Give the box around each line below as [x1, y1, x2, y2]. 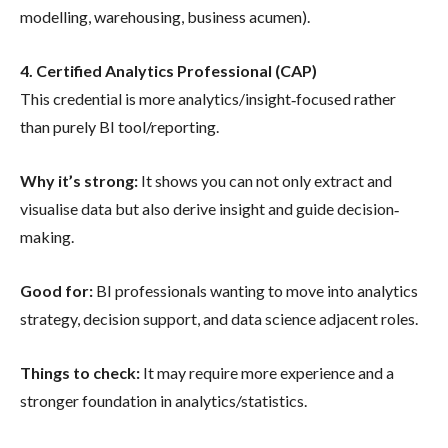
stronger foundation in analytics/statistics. [20, 390, 307, 410]
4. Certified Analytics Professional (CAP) [20, 60, 317, 80]
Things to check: [20, 362, 143, 382]
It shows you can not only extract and [141, 170, 392, 190]
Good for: [20, 280, 96, 300]
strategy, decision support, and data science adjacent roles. [20, 308, 418, 328]
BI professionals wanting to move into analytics [96, 280, 418, 300]
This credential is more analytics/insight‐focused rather [20, 88, 396, 108]
